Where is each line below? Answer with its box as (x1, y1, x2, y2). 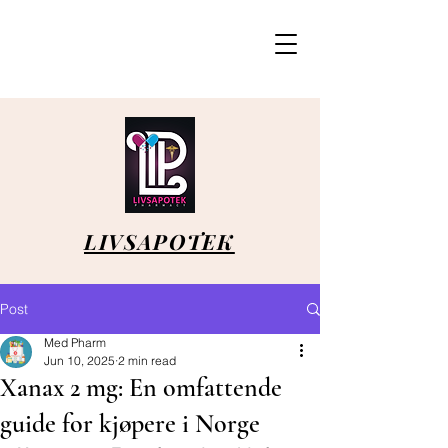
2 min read (118, 353, 176, 368)
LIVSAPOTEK (84, 227, 235, 255)
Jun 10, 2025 (44, 353, 115, 368)
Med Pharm (44, 335, 106, 350)
